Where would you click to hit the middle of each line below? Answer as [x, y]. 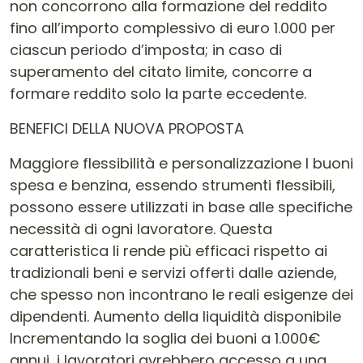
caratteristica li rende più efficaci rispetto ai [169, 251]
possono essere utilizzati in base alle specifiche [181, 207]
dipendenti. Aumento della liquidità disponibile [175, 316]
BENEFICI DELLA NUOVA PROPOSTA [127, 128]
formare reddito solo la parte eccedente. [158, 94]
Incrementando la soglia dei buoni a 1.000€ [165, 338]
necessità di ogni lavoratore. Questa [141, 229]
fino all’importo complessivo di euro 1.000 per [173, 28]
